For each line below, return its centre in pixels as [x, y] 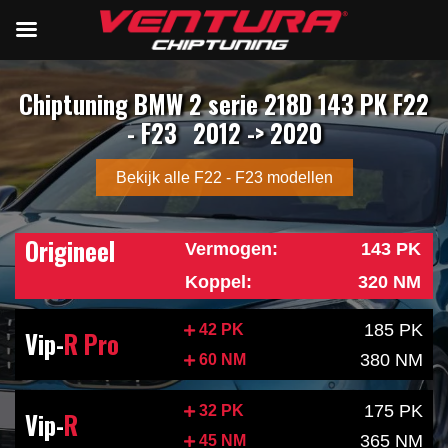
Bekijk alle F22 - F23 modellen [224, 177]
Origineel [70, 251]
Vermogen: [232, 249]
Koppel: [219, 282]
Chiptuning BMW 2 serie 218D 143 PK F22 [224, 104]
